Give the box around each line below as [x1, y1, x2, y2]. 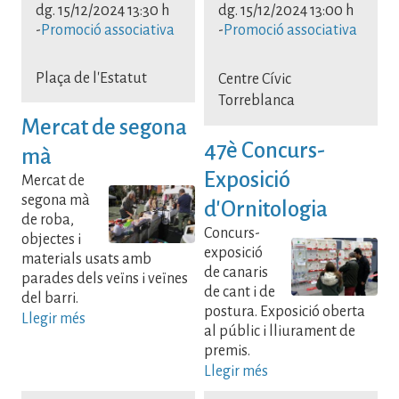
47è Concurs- [204, 137, 325, 162]
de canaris [204, 264, 268, 281]
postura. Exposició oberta [204, 303, 365, 320]
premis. [204, 342, 250, 359]
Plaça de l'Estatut [36, 70, 147, 87]
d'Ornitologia [204, 196, 328, 221]
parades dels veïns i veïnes [21, 270, 188, 287]
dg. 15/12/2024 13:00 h [218, 3, 354, 20]
